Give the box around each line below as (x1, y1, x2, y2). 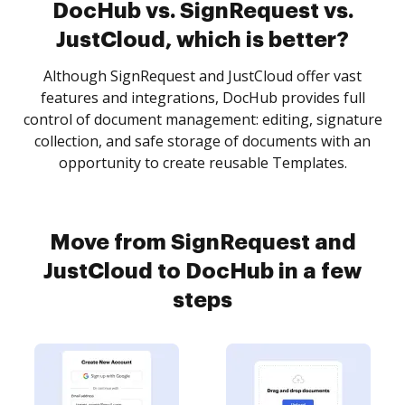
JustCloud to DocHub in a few (43, 260, 362, 282)
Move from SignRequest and (49, 231, 356, 253)
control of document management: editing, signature (23, 109, 382, 129)
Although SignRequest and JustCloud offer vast (43, 66, 362, 86)
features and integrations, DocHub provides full (40, 88, 365, 108)
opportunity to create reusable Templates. (58, 153, 347, 173)
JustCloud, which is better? (56, 29, 349, 51)
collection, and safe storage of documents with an (34, 131, 371, 151)
